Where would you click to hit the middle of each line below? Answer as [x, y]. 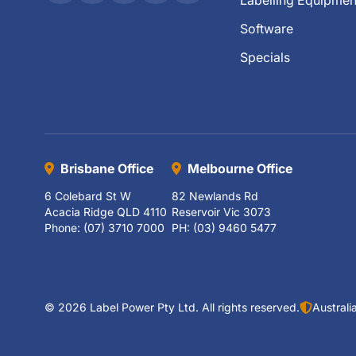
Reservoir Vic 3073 [221, 212]
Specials [265, 57]
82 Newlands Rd [215, 196]
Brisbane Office [107, 168]
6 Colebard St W [88, 196]
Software [267, 29]
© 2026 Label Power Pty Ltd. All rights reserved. [172, 307]
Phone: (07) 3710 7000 [104, 228]
